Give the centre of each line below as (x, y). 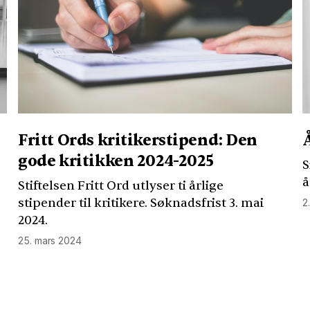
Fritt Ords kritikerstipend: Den (138, 140)
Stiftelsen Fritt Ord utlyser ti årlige (121, 185)
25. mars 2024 (50, 240)
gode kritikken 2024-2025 (116, 161)
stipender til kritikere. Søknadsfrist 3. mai (141, 203)
